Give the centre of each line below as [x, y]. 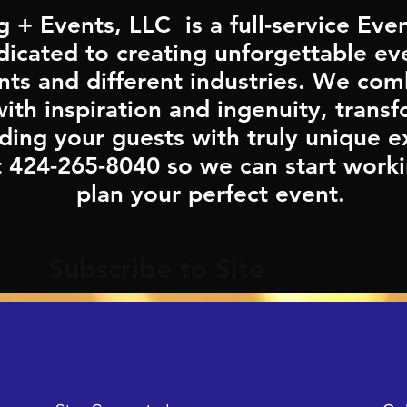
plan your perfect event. [211, 194]
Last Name [80, 325]
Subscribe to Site [156, 269]
